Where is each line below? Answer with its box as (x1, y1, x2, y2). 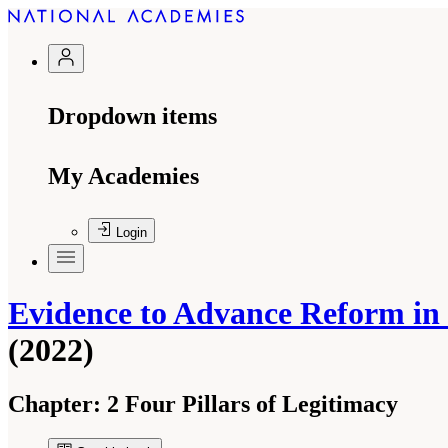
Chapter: (8, 390, 101, 417)
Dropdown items (48, 103, 217, 129)
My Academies (48, 163, 199, 189)
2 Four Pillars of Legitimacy (101, 390, 398, 417)
